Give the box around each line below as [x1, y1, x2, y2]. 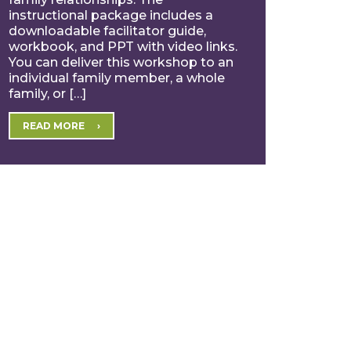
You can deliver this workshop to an [8, 54, 233, 70]
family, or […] [8, 85, 86, 101]
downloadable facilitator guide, [8, 23, 206, 38]
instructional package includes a [8, 7, 213, 23]
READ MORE [22, 119, 85, 132]
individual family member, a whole [8, 70, 225, 85]
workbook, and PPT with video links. [8, 38, 237, 54]
